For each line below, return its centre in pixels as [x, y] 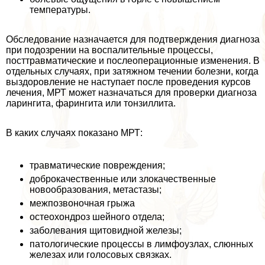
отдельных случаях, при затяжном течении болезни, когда [132, 72]
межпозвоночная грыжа [82, 203]
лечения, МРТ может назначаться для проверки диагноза [131, 93]
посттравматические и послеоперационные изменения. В [133, 61]
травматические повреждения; [97, 166]
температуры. [60, 10]
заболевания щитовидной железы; [106, 231]
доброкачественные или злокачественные [123, 179]
